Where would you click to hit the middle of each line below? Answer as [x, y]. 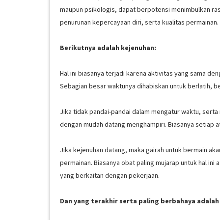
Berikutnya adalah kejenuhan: [108, 48]
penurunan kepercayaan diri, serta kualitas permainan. [139, 22]
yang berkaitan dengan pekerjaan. [110, 175]
